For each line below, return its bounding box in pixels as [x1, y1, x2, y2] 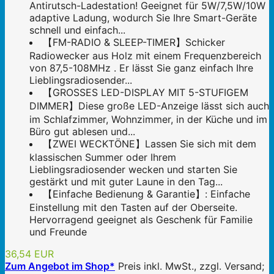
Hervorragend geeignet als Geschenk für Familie [29, 213, 253, 226]
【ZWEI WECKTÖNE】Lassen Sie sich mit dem [43, 138, 256, 150]
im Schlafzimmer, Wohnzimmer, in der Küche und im [29, 113, 267, 126]
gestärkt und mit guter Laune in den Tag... [29, 176, 223, 188]
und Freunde [29, 226, 87, 239]
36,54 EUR [5, 248, 54, 261]
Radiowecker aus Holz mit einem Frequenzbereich [29, 50, 261, 62]
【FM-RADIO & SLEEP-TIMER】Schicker [43, 36, 225, 49]
